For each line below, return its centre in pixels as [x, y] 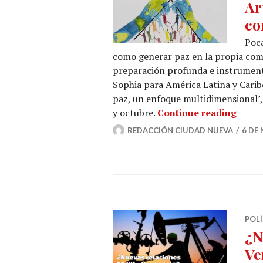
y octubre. [135, 113]
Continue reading [197, 113]
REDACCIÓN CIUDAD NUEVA [180, 130]
